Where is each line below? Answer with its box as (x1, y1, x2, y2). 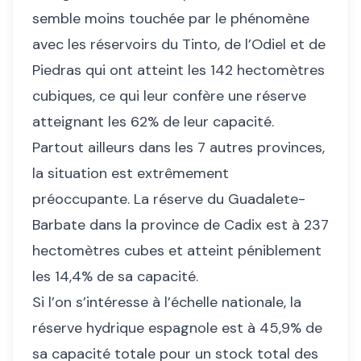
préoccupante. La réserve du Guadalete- (32, 189, 305, 209)
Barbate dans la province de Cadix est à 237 (32, 215, 329, 234)
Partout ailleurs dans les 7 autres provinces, (32, 138, 325, 157)
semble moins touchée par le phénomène (32, 9, 309, 28)
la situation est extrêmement (32, 164, 229, 183)
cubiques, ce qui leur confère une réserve (32, 86, 306, 106)
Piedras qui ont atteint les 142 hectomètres (32, 60, 325, 80)
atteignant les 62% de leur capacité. (32, 112, 274, 131)
